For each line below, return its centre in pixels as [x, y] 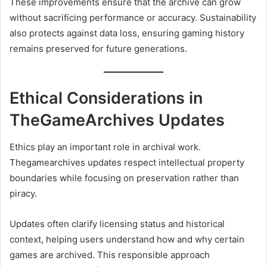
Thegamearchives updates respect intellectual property [127, 162]
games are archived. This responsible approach [110, 254]
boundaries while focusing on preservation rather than [124, 178]
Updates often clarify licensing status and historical [117, 223]
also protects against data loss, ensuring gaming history [127, 33]
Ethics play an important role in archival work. [105, 147]
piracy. [23, 193]
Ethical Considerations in [106, 98]
